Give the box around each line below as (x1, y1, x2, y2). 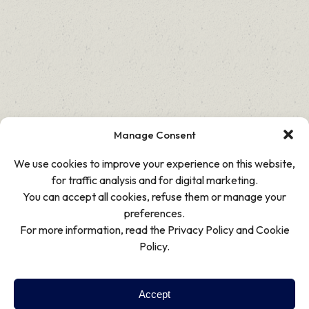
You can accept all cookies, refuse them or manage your (23, 190, 286, 203)
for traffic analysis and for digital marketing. (51, 173, 258, 187)
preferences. (124, 206, 185, 220)
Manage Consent (113, 128, 196, 141)
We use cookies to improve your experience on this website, (14, 157, 295, 170)
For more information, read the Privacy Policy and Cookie (19, 223, 290, 237)
